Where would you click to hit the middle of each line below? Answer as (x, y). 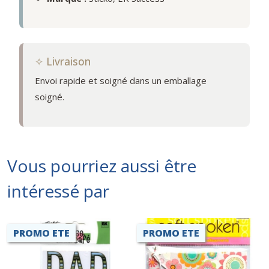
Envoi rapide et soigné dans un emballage (121, 80)
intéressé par (58, 191)
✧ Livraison (63, 61)
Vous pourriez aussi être (102, 165)
